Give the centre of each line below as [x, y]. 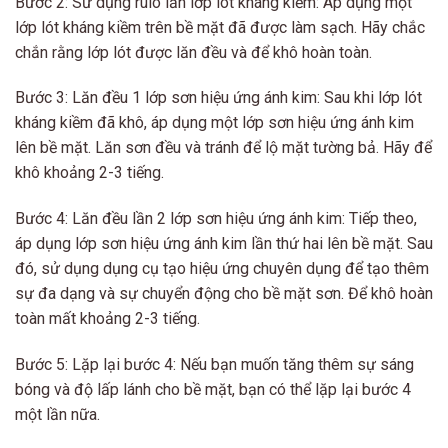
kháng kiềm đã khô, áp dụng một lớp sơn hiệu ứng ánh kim [214, 123]
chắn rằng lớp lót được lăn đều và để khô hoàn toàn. [193, 52]
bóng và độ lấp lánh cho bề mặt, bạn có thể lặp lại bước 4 [213, 390]
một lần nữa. [57, 415]
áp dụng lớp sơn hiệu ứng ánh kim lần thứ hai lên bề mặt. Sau [224, 244]
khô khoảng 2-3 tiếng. [89, 173]
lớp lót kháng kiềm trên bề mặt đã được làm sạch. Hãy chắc [220, 27]
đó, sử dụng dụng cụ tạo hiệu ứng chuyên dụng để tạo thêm [222, 269]
